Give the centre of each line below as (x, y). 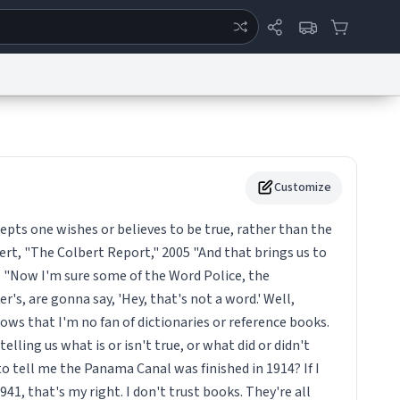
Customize (303, 187)
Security (193, 173)
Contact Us (148, 173)
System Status (286, 121)
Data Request (89, 173)
